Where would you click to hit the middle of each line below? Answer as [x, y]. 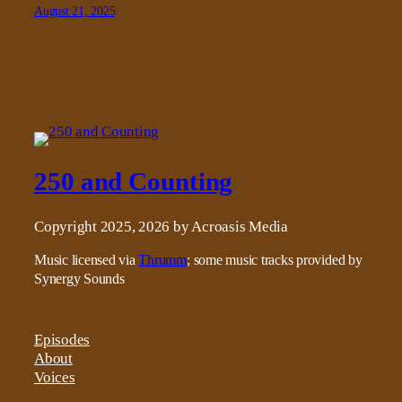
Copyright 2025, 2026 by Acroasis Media [161, 227]
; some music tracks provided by [275, 261]
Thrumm [163, 261]
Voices [55, 378]
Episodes [62, 340]
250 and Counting [134, 181]
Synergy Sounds [79, 280]
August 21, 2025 [75, 11]
